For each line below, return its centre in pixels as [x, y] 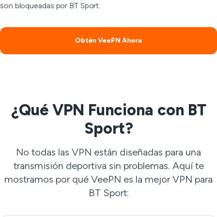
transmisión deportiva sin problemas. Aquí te [108, 166]
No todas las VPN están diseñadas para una [108, 152]
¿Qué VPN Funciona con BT [108, 110]
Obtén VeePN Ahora [108, 40]
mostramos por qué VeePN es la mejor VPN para [108, 179]
